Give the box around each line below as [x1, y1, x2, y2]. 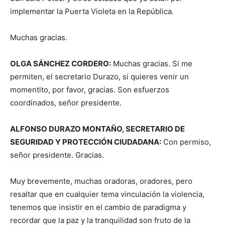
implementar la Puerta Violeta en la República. [10, 7, 174, 17]
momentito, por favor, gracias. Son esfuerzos [10, 85, 169, 95]
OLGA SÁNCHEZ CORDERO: [10, 59, 111, 69]
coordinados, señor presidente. [10, 98, 122, 108]
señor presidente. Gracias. [10, 150, 104, 160]
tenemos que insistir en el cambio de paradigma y [10, 202, 186, 212]
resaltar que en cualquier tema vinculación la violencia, [10, 189, 204, 199]
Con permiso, [161, 137, 211, 147]
